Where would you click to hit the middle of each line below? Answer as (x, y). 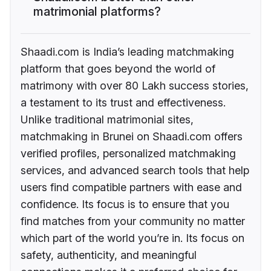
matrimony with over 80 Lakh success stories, (135, 85)
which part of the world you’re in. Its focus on (132, 238)
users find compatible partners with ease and (131, 187)
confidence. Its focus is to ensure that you (125, 204)
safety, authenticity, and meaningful (109, 255)
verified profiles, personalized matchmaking (128, 153)
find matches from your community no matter (133, 221)
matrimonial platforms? (97, 11)
